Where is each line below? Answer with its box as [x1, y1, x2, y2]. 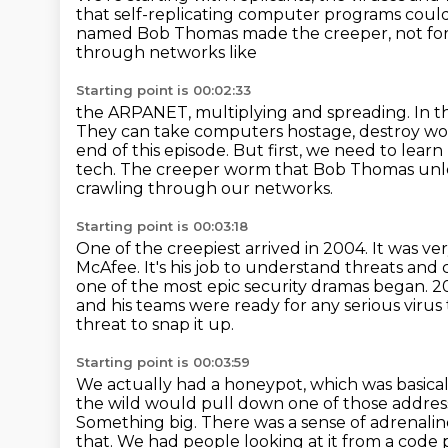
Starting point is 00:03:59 [76, 354, 250, 370]
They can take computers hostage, [76, 122, 359, 141]
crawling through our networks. [76, 179, 333, 198]
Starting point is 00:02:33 [76, 82, 251, 98]
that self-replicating [76, 5, 238, 24]
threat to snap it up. [76, 315, 234, 334]
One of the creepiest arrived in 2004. [76, 239, 372, 258]
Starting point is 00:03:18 [76, 218, 248, 234]
